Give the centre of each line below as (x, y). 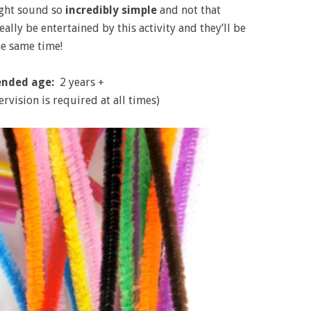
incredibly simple (111, 10)
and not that (189, 10)
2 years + (82, 82)
